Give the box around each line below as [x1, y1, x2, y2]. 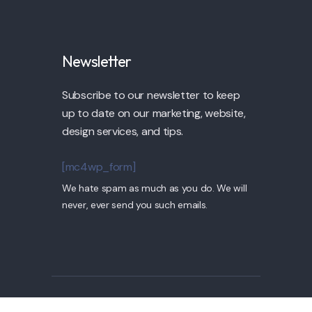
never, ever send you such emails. [62, 198, 208, 211]
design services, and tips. [62, 123, 184, 139]
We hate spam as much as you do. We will [62, 181, 247, 194]
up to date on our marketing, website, [62, 105, 246, 120]
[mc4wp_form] [62, 159, 136, 174]
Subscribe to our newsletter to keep [62, 87, 240, 102]
